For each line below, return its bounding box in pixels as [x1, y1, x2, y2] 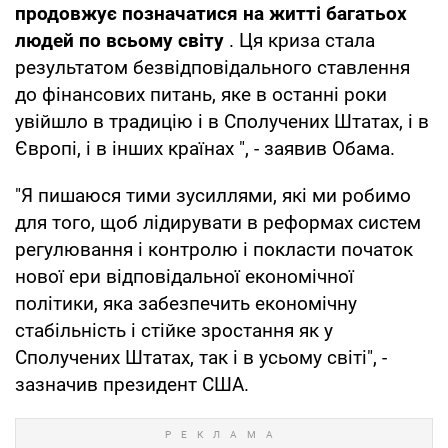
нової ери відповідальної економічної [15, 264, 354, 288]
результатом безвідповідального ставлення [15, 55, 410, 79]
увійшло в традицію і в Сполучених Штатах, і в [15, 109, 429, 133]
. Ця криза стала [224, 28, 375, 52]
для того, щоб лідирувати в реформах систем [15, 210, 421, 234]
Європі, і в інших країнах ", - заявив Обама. [15, 136, 395, 160]
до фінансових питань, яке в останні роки [15, 82, 387, 106]
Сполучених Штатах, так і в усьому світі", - [15, 345, 387, 369]
